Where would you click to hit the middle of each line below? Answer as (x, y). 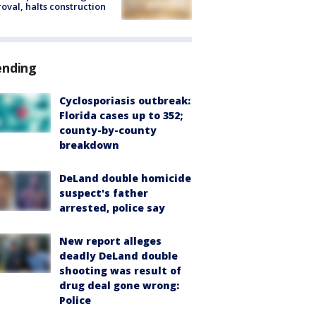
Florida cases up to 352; (121, 116)
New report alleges (110, 241)
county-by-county (108, 130)
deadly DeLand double (119, 256)
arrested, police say (112, 208)
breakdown (89, 145)
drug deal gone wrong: (119, 286)
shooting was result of (120, 271)
